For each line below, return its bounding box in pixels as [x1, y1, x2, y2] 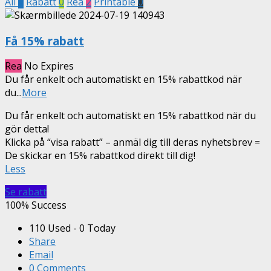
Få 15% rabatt [5, 33, 84, 48]
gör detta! [5, 122, 49, 136]
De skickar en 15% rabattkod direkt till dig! [5, 149, 195, 163]
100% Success [5, 198, 67, 212]
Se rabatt [5, 185, 47, 199]
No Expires [24, 59, 74, 73]
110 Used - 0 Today [29, 221, 116, 235]
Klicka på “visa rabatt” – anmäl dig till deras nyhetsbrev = [5, 135, 260, 149]
